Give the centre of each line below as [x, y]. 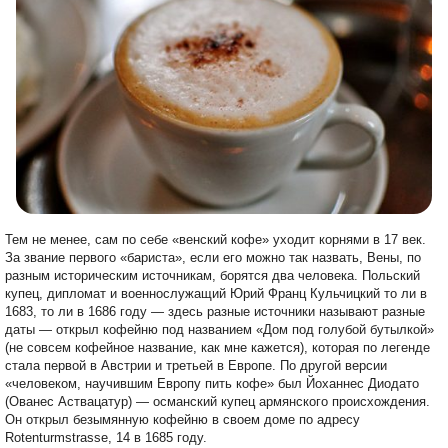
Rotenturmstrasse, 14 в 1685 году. [106, 437]
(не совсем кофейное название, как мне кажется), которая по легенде [217, 347]
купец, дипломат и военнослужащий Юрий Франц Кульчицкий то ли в [216, 293]
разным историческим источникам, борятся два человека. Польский [212, 275]
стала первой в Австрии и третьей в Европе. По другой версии [196, 365]
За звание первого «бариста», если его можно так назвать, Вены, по [213, 257]
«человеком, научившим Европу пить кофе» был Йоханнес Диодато [212, 383]
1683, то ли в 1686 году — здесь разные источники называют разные [215, 311]
